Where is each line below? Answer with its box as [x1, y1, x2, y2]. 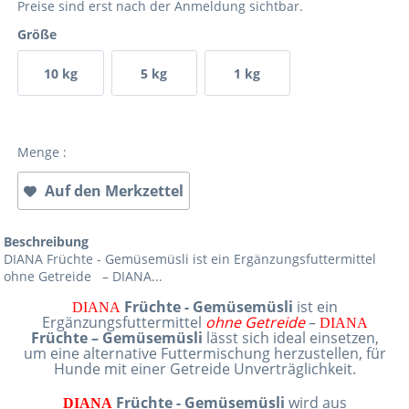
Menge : [17, 143, 68, 161]
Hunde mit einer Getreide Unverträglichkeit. [53, 359, 356, 379]
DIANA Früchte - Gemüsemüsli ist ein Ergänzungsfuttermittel [4, 250, 377, 267]
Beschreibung [4, 233, 89, 250]
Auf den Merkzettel [45, 181, 184, 201]
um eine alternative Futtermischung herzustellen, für [23, 343, 386, 363]
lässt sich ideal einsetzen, [202, 328, 379, 348]
